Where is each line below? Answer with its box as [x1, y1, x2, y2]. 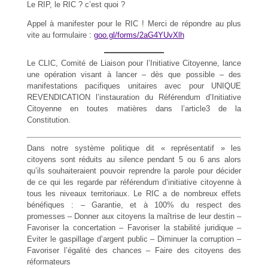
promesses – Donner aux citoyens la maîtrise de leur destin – [26, 211, 242, 221]
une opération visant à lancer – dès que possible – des [26, 69, 242, 79]
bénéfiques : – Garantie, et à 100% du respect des [26, 200, 242, 209]
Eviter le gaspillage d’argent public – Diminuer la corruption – [26, 234, 242, 243]
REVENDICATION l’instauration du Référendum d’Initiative [26, 92, 242, 102]
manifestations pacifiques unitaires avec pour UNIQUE [26, 81, 242, 90]
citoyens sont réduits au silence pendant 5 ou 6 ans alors [26, 154, 242, 164]
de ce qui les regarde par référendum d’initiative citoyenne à [26, 177, 242, 187]
